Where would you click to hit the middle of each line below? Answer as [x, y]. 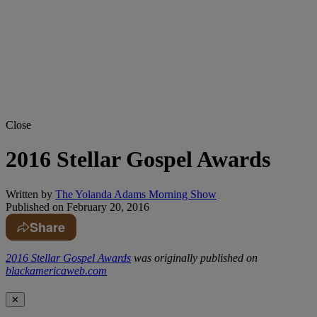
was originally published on [194, 258]
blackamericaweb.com [56, 270]
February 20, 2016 [106, 207]
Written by [29, 194]
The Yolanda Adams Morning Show [136, 194]
